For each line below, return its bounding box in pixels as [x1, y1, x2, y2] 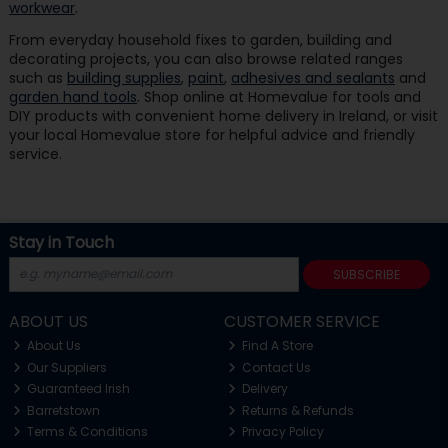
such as [8, 67, 67, 88]
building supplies [66, 67, 181, 88]
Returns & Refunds [239, 401, 355, 419]
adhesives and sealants [230, 67, 395, 88]
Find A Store [239, 337, 314, 355]
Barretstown [24, 401, 101, 419]
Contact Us [239, 358, 312, 376]
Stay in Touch [8, 230, 114, 254]
